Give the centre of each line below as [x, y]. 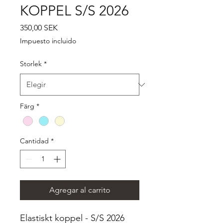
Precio [68, 27]
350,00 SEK [39, 28]
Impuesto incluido [48, 41]
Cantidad [34, 141]
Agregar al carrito [80, 190]
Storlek [31, 64]
